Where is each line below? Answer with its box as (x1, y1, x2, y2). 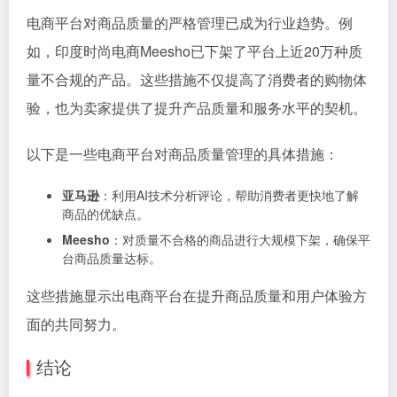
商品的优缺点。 (62, 205, 149, 223)
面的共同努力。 (27, 314, 126, 335)
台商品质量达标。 (62, 249, 161, 268)
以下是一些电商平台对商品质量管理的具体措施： (27, 144, 339, 165)
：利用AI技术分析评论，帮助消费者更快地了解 (99, 186, 359, 205)
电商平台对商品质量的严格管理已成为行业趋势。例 (27, 12, 353, 34)
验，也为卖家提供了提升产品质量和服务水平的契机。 (27, 97, 367, 119)
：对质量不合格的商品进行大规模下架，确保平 (110, 230, 370, 249)
